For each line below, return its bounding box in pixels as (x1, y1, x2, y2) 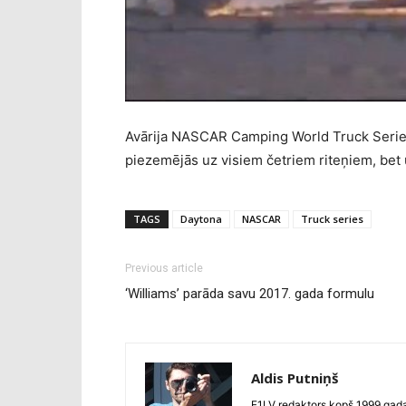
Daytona (180, 212, 222, 227)
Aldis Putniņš (251, 369, 338, 388)
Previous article (125, 262, 203, 275)
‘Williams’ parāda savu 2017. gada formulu (125, 285, 374, 303)
